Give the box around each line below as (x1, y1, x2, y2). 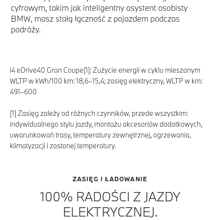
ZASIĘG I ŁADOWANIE (72, 174, 148, 183)
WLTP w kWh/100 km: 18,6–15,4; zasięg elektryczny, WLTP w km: (10, 76, 202, 85)
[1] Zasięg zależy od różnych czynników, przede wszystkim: (10, 108, 188, 118)
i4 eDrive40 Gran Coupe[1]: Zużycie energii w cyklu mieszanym (10, 65, 200, 75)
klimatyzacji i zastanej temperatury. (10, 140, 116, 150)
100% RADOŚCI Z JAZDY (40, 188, 180, 205)
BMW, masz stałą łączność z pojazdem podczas (11, 13, 180, 24)
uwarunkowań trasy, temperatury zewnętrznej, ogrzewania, (10, 130, 191, 139)
